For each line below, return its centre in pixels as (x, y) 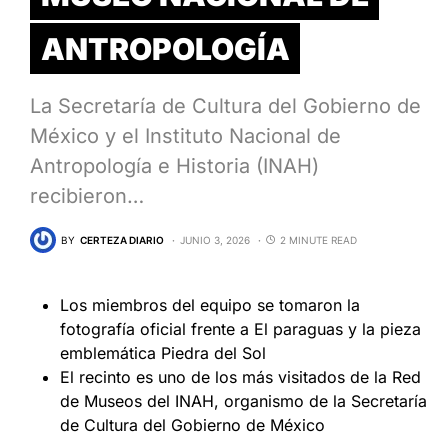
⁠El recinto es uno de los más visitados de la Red (240, 377)
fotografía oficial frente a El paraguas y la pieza (240, 329)
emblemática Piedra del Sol (163, 353)
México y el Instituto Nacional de (185, 136)
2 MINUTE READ (318, 239)
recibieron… (87, 196)
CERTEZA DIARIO (122, 239)
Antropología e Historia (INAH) (174, 166)
